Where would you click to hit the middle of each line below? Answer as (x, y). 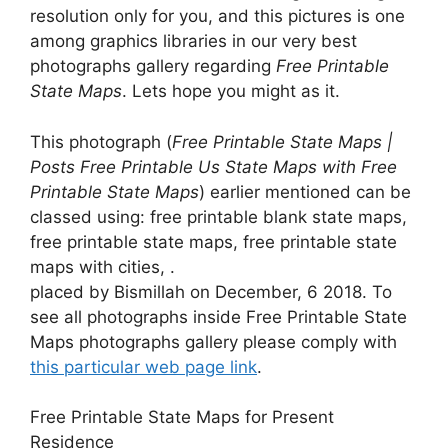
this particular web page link (143, 366)
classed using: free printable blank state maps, (218, 216)
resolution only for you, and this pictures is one (217, 16)
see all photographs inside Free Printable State (218, 316)
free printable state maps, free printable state (213, 241)
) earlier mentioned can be (305, 191)
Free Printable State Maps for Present (182, 417)
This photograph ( (101, 141)
